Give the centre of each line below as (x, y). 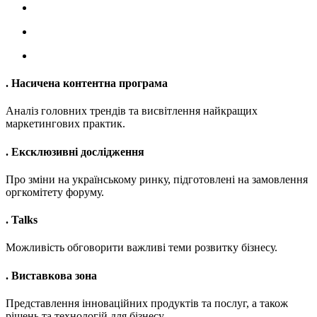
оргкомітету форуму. (55, 192)
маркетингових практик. (65, 124)
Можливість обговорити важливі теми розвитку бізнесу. (142, 248)
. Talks (22, 220)
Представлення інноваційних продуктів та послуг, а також (147, 303)
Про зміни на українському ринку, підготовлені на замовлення (157, 179)
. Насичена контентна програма (87, 83)
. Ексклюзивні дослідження (75, 151)
